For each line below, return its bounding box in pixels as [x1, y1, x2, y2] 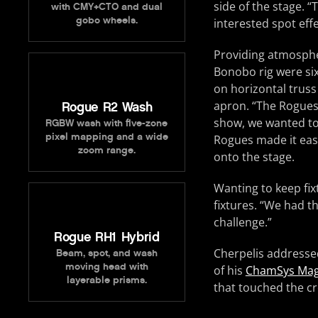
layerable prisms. [66, 273, 147, 286]
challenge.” [213, 214, 272, 230]
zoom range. [77, 143, 136, 156]
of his [213, 262, 246, 278]
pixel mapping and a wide [45, 130, 168, 143]
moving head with [65, 260, 148, 273]
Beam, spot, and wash [55, 246, 158, 259]
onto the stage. [213, 148, 295, 165]
